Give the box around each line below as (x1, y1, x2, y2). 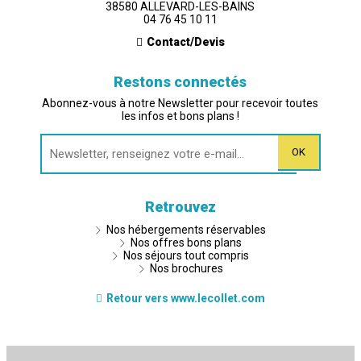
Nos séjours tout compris (123, 248, 250, 262)
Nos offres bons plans (131, 235, 243, 249)
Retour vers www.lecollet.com (106, 291, 265, 305)
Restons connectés (114, 73, 247, 90)
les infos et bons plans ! (122, 109, 239, 122)
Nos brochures (150, 261, 223, 275)
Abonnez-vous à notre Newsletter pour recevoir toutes (42, 96, 319, 110)
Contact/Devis (147, 35, 225, 48)
